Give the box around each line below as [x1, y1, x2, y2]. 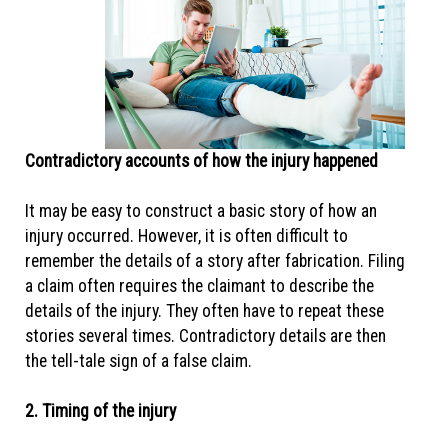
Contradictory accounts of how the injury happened [25, 151, 382, 171]
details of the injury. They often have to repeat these [25, 301, 384, 321]
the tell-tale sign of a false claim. [25, 351, 256, 371]
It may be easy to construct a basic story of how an [25, 201, 377, 221]
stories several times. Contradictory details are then [25, 326, 386, 346]
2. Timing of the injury [25, 401, 180, 421]
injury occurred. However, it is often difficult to [25, 226, 348, 246]
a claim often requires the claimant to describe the [25, 276, 374, 296]
